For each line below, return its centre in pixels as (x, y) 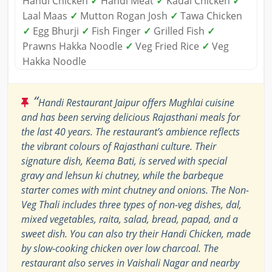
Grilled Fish (179, 31)
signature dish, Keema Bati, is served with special (124, 161)
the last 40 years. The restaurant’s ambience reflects (131, 132)
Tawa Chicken (210, 16)
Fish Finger (116, 31)
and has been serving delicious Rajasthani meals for (131, 117)
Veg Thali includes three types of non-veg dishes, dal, (131, 205)
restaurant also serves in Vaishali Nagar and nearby (130, 263)
